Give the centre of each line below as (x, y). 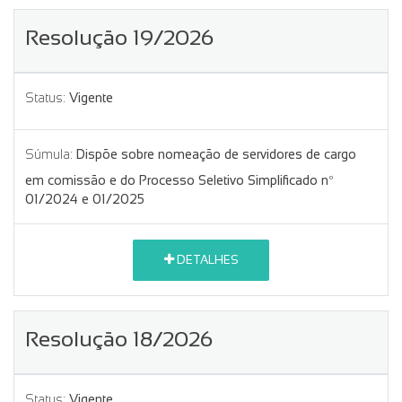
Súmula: (49, 154)
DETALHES (206, 260)
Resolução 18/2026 (119, 338)
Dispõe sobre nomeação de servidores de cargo (216, 154)
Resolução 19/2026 (119, 37)
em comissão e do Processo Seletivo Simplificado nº (179, 180)
